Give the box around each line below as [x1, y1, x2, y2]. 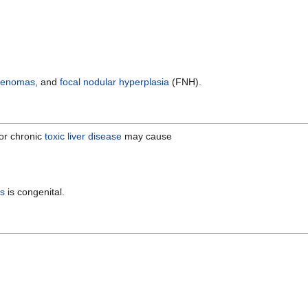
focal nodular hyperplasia [60, 76, 169, 87]
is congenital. [5, 186, 65, 197]
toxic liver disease [45, 130, 122, 142]
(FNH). [169, 76, 201, 87]
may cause [122, 130, 172, 142]
